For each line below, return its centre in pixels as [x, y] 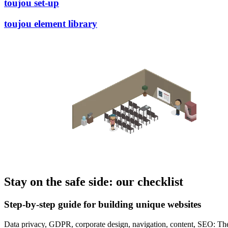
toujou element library [51, 23]
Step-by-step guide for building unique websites [103, 205]
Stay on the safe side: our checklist [94, 182]
